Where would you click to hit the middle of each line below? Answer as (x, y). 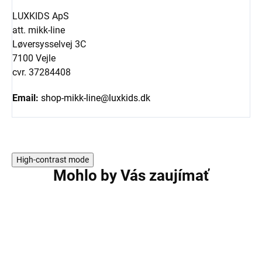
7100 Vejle (34, 58)
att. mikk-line (39, 30)
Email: (25, 98)
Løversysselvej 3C (49, 44)
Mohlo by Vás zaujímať (131, 175)
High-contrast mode (53, 159)
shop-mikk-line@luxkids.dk (96, 98)
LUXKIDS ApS (41, 16)
